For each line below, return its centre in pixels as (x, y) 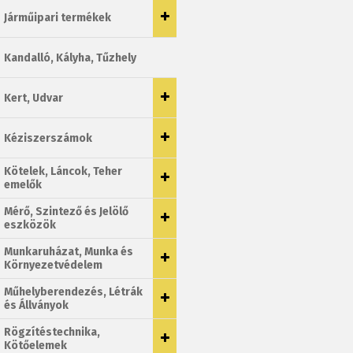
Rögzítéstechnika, (52, 332)
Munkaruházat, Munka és (69, 252)
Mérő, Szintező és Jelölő (66, 212)
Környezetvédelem (53, 265)
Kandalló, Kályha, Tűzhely (70, 58)
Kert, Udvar (33, 98)
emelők (23, 185)
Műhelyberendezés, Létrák (73, 292)
